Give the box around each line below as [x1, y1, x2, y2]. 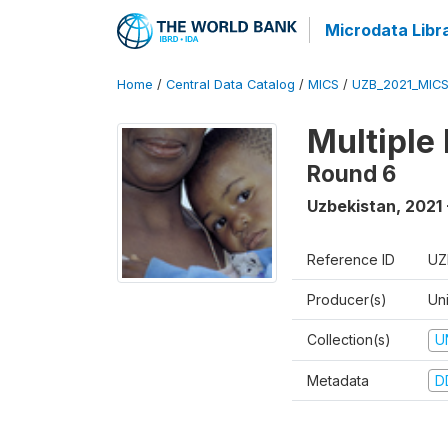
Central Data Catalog [166, 77, 295, 92]
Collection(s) [307, 331, 391, 348]
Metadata [307, 371, 369, 389]
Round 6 [307, 160, 396, 187]
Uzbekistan [307, 196, 396, 216]
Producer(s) [307, 291, 387, 308]
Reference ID [307, 251, 395, 268]
